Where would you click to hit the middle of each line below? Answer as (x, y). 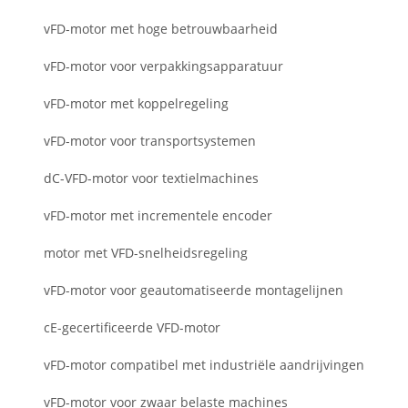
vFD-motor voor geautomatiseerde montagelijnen (194, 291)
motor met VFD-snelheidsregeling (146, 253)
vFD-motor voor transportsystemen (150, 141)
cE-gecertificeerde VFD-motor (132, 328)
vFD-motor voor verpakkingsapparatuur (163, 66)
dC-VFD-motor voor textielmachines (151, 178)
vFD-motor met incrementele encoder (158, 216)
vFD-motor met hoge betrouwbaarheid (161, 29)
